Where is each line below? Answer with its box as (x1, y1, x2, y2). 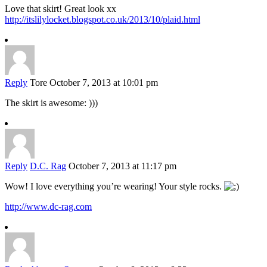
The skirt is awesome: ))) (5, 98, 98, 108)
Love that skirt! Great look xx (5, 4, 116, 14)
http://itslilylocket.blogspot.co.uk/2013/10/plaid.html (5, 14, 200, 25)
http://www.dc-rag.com (5, 201, 92, 212)
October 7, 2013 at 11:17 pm (69, 161, 176, 172)
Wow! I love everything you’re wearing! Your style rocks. (5, 181, 224, 192)
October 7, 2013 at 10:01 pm (49, 77, 158, 88)
